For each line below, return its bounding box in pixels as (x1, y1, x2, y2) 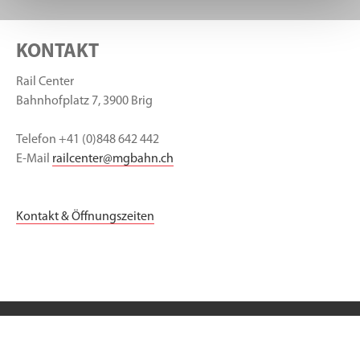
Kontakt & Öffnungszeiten (16, 210, 154, 223)
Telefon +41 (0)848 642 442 (16, 133, 159, 146)
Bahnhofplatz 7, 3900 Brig (16, 94, 153, 108)
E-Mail (16, 152, 52, 166)
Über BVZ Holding (137, 336, 223, 349)
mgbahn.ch (112, 152, 174, 166)
